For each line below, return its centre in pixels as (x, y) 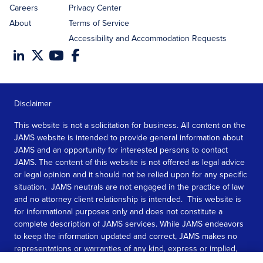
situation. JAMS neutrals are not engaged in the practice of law (129, 187)
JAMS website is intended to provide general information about (129, 138)
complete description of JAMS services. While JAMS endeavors (129, 224)
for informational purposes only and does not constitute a (118, 212)
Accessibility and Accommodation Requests (148, 38)
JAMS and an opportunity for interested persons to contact (121, 150)
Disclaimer (33, 104)
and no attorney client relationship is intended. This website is (128, 199)
